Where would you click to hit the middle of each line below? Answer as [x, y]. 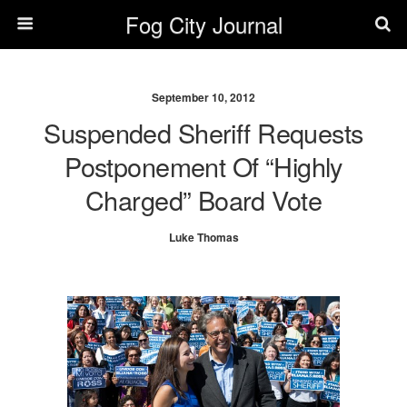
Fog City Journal [203, 24]
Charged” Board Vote [203, 199]
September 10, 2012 [203, 97]
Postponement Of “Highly [203, 166]
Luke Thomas [203, 237]
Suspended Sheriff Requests [203, 132]
